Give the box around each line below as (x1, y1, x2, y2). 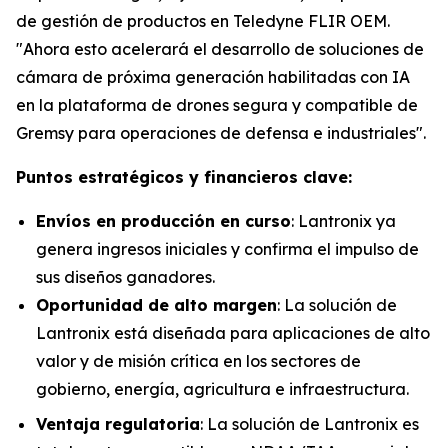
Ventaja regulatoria (36, 413, 200, 434)
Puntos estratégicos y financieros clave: (16, 167, 352, 187)
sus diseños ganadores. (36, 267, 215, 287)
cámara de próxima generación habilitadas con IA (16, 67, 410, 87)
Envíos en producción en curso (36, 211, 291, 231)
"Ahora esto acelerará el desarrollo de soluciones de (16, 39, 424, 59)
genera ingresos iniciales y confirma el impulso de (36, 239, 419, 259)
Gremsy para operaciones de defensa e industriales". (16, 123, 426, 143)
